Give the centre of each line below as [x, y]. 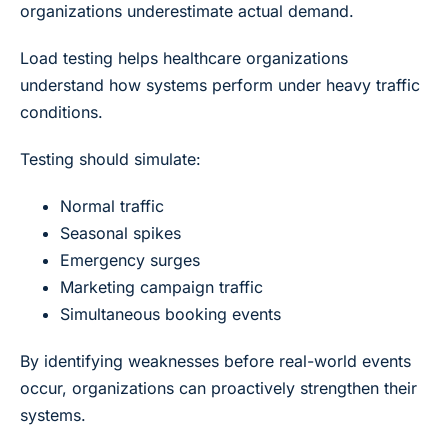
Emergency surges [130, 259]
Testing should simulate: [110, 158]
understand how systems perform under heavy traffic [220, 84]
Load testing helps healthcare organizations [184, 57]
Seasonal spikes [120, 232]
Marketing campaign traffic [161, 286]
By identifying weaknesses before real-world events [215, 360]
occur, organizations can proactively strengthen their [218, 387]
